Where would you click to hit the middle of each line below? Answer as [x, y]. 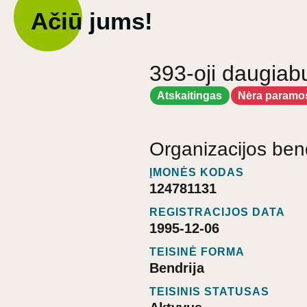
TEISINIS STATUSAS [209, 292]
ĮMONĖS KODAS [197, 173]
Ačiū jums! [92, 21]
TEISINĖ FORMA [197, 252]
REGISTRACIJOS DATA [217, 212]
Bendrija [177, 268]
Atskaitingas [190, 95]
